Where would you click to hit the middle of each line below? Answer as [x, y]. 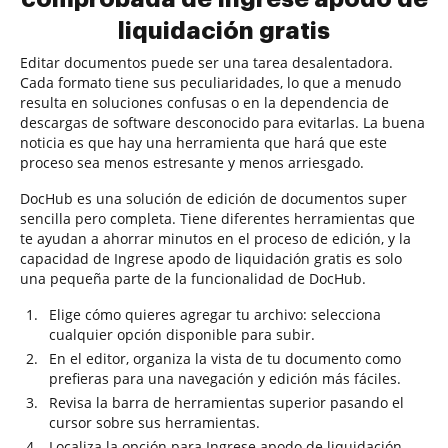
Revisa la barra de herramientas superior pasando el [226, 402]
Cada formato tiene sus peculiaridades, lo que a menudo [210, 82]
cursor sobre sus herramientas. [154, 422]
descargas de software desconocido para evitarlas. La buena [222, 122]
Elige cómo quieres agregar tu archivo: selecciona [215, 314]
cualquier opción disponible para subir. [182, 334]
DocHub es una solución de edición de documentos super [213, 198]
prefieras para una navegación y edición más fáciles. [225, 378]
